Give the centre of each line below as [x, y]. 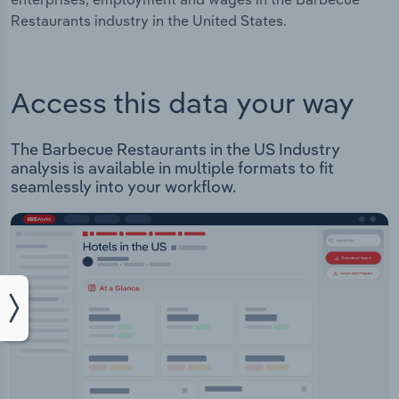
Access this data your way [183, 102]
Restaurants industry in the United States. [149, 21]
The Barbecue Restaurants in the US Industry [175, 150]
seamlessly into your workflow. [123, 187]
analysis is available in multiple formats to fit [172, 168]
